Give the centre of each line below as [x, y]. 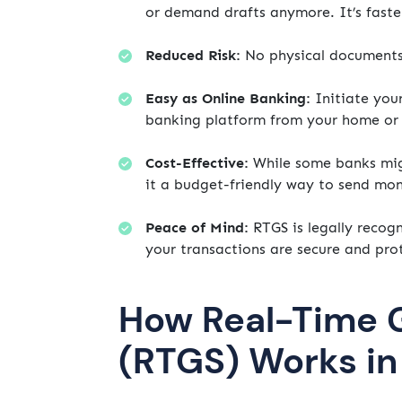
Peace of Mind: [197, 228]
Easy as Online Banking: [228, 99]
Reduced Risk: [193, 56]
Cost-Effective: [197, 163]
